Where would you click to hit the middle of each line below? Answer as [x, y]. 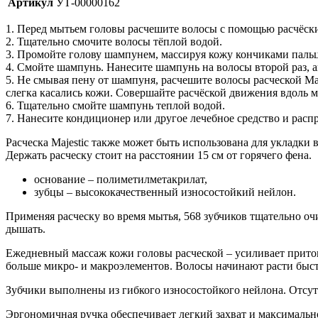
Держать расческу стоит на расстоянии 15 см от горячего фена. [159, 155]
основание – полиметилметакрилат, [121, 179]
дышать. [26, 229]
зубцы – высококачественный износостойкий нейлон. [165, 192]
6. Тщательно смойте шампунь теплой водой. [115, 105]
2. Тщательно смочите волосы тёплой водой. [114, 41]
